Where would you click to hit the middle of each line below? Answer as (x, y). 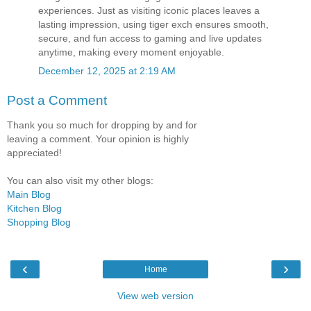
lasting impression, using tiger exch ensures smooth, (153, 24)
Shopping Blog (39, 222)
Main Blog (29, 195)
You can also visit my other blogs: (80, 181)
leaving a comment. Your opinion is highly (98, 139)
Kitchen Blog (34, 209)
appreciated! (34, 153)
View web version (155, 295)
